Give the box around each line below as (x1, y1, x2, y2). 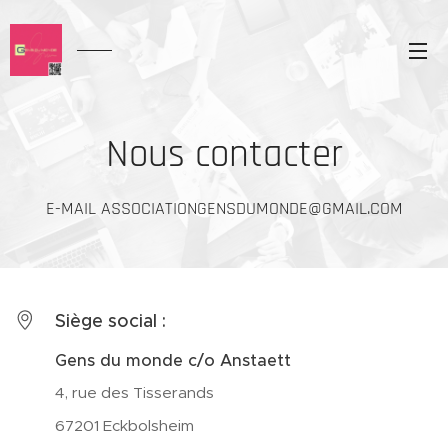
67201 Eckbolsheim (55, 416, 194, 435)
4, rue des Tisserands (55, 383, 214, 402)
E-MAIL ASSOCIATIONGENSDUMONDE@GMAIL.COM (45, 197, 403, 220)
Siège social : (55, 310, 166, 332)
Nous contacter (105, 130, 343, 179)
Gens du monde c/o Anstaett (55, 350, 291, 371)
